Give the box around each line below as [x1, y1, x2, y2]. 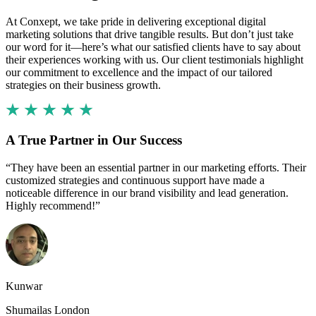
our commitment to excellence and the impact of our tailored [6, 66, 272, 78]
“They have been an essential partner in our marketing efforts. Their [6, 162, 306, 174]
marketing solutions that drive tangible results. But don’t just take [6, 28, 293, 40]
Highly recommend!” [6, 200, 100, 212]
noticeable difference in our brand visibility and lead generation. [6, 187, 288, 200]
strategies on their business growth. [6, 78, 161, 91]
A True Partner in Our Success [6, 133, 182, 148]
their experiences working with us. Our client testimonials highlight [6, 53, 303, 66]
